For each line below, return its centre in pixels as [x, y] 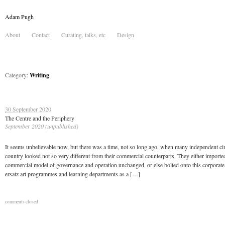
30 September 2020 [28, 109]
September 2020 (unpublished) [42, 126]
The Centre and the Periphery [40, 118]
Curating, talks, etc [83, 35]
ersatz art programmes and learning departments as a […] [73, 174]
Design [126, 35]
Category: [17, 75]
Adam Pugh [19, 17]
